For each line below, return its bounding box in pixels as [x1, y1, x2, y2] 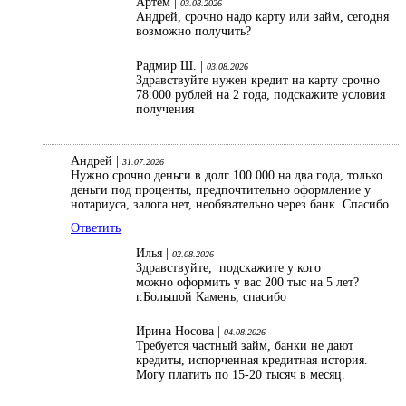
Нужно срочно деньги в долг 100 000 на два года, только [71, 169, 382, 183]
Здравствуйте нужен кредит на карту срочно [136, 73, 380, 88]
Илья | [136, 246, 172, 261]
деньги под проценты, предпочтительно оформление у [71, 183, 371, 198]
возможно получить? [136, 24, 251, 39]
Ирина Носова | [136, 324, 224, 339]
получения [136, 102, 198, 117]
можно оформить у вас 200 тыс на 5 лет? [136, 275, 359, 290]
